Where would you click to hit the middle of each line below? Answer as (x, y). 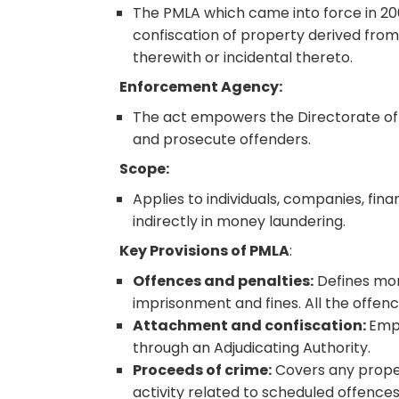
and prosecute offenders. (224, 140)
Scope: (145, 169)
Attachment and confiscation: (251, 326)
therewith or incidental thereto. (243, 58)
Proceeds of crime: (203, 370)
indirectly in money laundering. (241, 222)
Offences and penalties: (224, 281)
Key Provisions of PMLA (205, 251)
